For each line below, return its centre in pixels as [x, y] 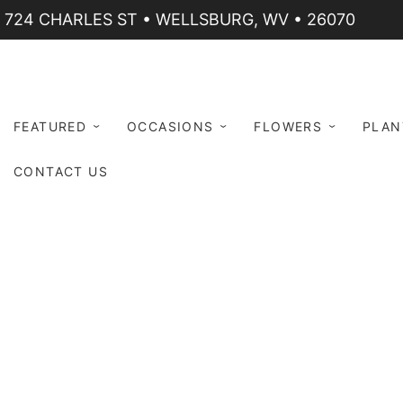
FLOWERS [288, 126]
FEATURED [50, 126]
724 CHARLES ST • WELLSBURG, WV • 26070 [180, 19]
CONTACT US [61, 171]
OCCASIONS [170, 126]
